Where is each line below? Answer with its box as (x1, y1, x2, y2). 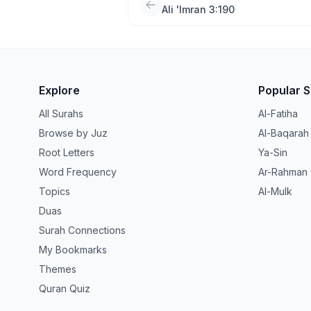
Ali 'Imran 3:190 (162, 3, 235, 15)
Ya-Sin (258, 146, 287, 158)
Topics (39, 185, 70, 197)
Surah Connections (39, 224, 126, 236)
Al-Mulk (258, 185, 292, 197)
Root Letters (39, 146, 94, 158)
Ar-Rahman (258, 166, 308, 178)
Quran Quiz (39, 283, 90, 294)
